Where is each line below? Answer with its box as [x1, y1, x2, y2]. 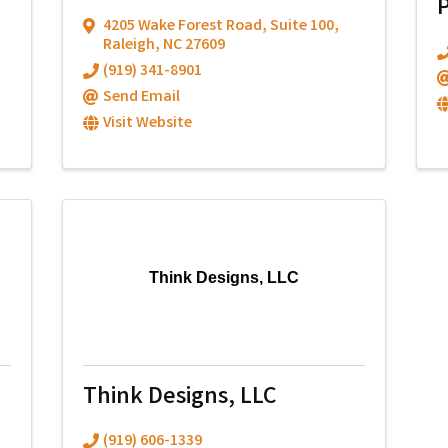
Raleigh [103, 34, 156, 57]
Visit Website [103, 112, 193, 135]
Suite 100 [270, 15, 335, 38]
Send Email [103, 86, 181, 109]
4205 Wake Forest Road [103, 15, 263, 38]
